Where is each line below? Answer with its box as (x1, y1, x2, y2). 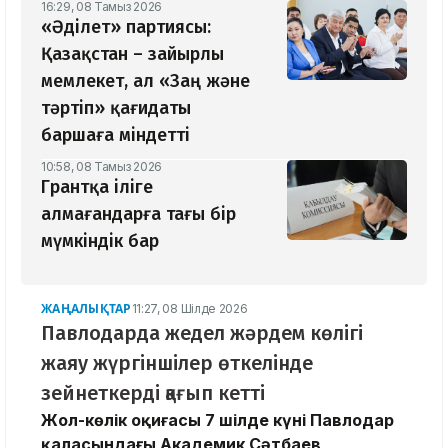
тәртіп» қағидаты (41, 96, 191, 119)
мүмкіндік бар (41, 229, 159, 252)
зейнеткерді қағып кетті (41, 380, 265, 405)
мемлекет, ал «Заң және (41, 69, 250, 92)
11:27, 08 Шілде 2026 (131, 300, 248, 316)
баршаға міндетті (41, 123, 190, 146)
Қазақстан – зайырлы (41, 42, 224, 65)
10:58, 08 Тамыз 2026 (41, 158, 162, 174)
